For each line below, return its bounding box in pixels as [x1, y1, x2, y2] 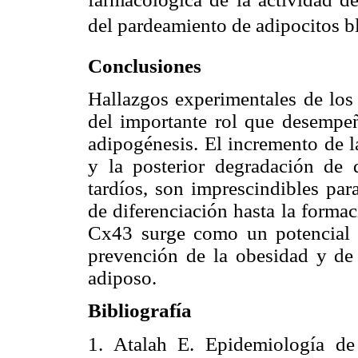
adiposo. [88, 267, 157, 289]
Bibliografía [88, 300, 192, 322]
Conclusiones [88, 55, 201, 78]
